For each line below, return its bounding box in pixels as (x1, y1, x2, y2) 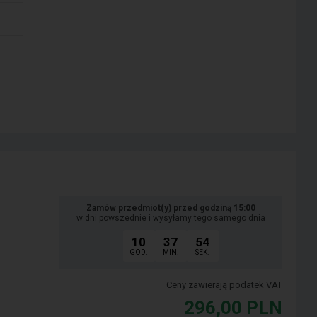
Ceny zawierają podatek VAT (166, 279, 283, 291)
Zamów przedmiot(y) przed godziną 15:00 (86, 203, 255, 214)
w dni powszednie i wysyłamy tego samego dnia (76, 213, 265, 224)
